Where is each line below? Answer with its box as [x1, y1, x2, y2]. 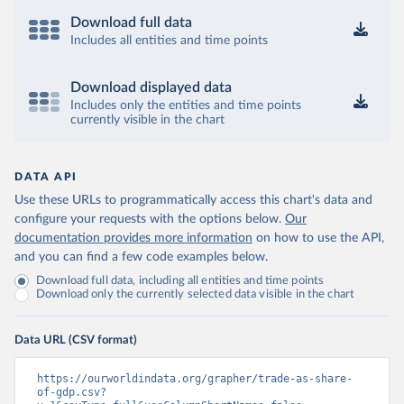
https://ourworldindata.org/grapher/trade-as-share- [37, 372, 353, 385]
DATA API [14, 171, 78, 182]
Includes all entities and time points [70, 34, 268, 47]
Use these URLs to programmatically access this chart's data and [14, 194, 372, 207]
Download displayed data [70, 80, 232, 95]
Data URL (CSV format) [14, 334, 137, 346]
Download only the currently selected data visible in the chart [36, 289, 355, 300]
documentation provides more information [14, 232, 252, 244]
